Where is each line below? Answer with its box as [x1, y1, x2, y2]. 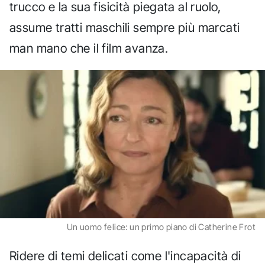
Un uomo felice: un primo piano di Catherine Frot [66, 222, 256, 232]
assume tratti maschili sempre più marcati [9, 20, 240, 35]
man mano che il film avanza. [9, 40, 169, 56]
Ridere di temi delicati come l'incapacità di [9, 248, 241, 263]
